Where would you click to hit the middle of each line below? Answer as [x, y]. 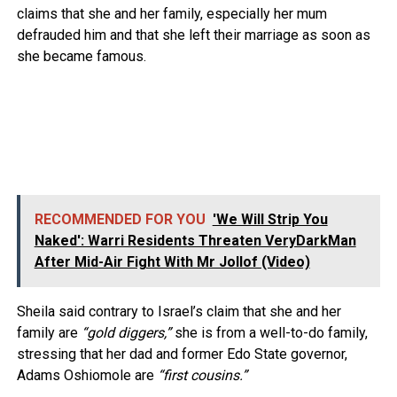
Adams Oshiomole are [87, 376]
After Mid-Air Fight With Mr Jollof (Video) [172, 262]
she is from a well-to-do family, [269, 333]
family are [47, 333]
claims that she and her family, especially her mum [171, 14]
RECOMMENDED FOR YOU [120, 220]
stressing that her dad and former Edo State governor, [182, 354]
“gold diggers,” [124, 333]
